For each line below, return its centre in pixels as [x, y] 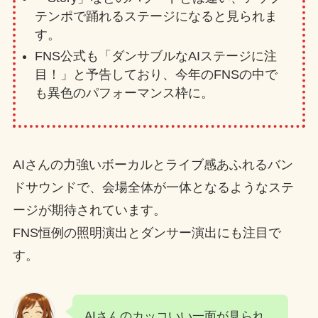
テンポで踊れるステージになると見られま [156, 16]
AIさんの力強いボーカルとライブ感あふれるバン [153, 164]
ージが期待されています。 [89, 210]
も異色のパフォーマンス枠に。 [124, 93]
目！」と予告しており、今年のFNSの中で [156, 75]
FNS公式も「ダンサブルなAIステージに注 [155, 56]
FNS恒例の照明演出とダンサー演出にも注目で [147, 232]
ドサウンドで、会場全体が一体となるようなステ [153, 187]
